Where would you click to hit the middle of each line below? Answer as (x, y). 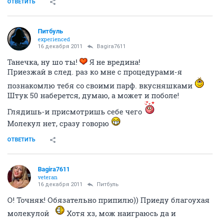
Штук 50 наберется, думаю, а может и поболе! (93, 95)
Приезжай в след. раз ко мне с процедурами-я (95, 72)
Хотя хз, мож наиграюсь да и (120, 213)
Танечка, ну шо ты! (43, 62)
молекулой (29, 213)
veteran (48, 177)
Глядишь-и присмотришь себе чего (76, 111)
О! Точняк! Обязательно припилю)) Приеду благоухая (109, 200)
